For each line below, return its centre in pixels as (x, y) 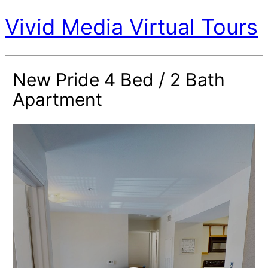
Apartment (57, 99)
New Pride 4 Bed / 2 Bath (118, 79)
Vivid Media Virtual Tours (131, 27)
